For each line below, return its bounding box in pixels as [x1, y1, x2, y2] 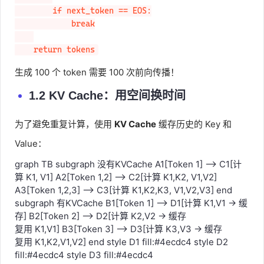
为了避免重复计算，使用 [15, 118, 114, 130]
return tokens [34, 45, 95, 55]
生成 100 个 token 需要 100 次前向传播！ [15, 66, 179, 78]
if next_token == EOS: [15, 6, 52, 16]
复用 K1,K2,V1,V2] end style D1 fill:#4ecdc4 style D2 [15, 236, 228, 247]
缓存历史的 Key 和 [156, 118, 232, 130]
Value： [15, 138, 47, 149]
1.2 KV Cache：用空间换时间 [29, 89, 186, 102]
